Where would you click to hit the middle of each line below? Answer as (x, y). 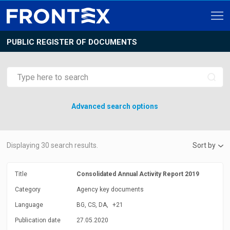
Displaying (24, 145)
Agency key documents (110, 189)
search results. (74, 145)
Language (29, 205)
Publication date (38, 220)
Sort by (204, 145)
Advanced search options (115, 106)
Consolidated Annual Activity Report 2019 (138, 174)
